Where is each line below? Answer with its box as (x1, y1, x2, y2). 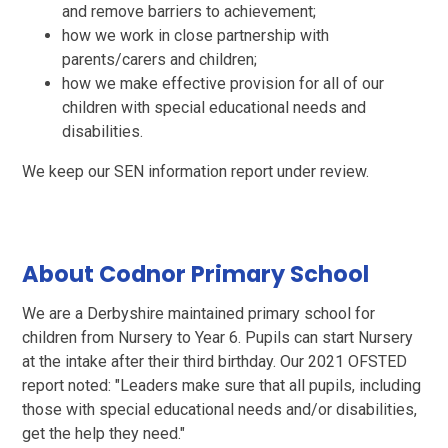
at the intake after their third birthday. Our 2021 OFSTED (22, 351, 408, 371)
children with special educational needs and (62, 97, 367, 117)
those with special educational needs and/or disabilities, (22, 399, 418, 419)
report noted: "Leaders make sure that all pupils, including (22, 375, 422, 395)
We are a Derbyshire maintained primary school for (22, 303, 376, 323)
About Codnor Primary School (22, 257, 370, 290)
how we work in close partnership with (62, 25, 330, 45)
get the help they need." (22, 423, 190, 443)
